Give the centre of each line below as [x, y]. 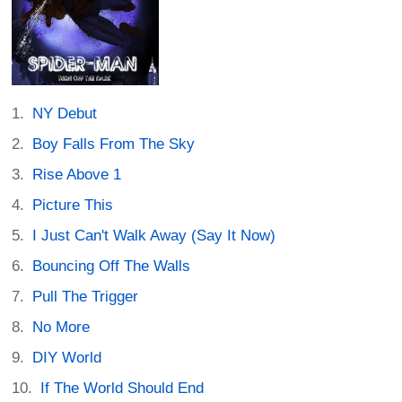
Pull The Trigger [86, 297]
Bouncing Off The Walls [112, 267]
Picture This [73, 205]
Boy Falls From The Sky [114, 144]
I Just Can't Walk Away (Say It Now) [154, 236]
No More [61, 328]
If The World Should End [122, 389]
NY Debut [65, 114]
